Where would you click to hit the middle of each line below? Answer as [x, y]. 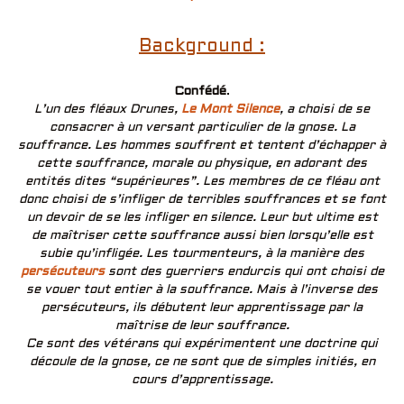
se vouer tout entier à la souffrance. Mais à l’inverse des [202, 290]
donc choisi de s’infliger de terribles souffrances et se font [202, 200]
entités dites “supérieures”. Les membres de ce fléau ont [202, 182]
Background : [202, 47]
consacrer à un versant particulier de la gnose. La [202, 128]
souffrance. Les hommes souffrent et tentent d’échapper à [202, 146]
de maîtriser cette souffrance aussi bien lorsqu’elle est [202, 236]
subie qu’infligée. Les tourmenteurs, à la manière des [202, 254]
